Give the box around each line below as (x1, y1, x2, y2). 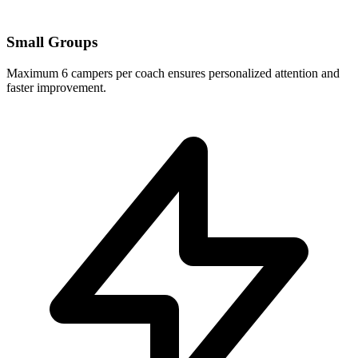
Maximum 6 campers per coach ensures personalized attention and (6, 66, 340, 80)
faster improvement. (6, 80, 106, 94)
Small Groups (6, 33, 97, 50)
